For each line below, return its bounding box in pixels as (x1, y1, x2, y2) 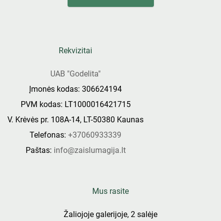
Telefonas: (30, 130, 68, 140)
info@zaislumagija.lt (53, 145, 126, 155)
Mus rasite (92, 186, 129, 196)
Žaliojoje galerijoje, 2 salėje (64, 209, 157, 219)
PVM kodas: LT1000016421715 (20, 99, 131, 109)
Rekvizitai (59, 45, 92, 55)
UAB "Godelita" (50, 69, 101, 78)
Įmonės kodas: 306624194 (29, 84, 122, 94)
